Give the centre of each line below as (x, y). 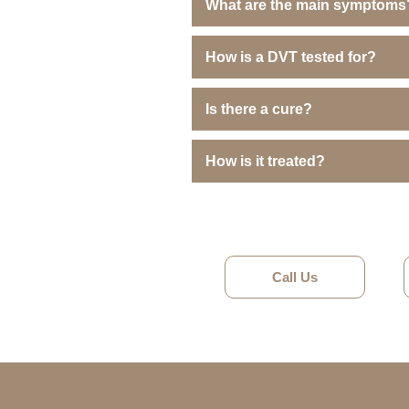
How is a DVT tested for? (291, 58)
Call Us (294, 278)
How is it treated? (265, 162)
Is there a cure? (259, 110)
